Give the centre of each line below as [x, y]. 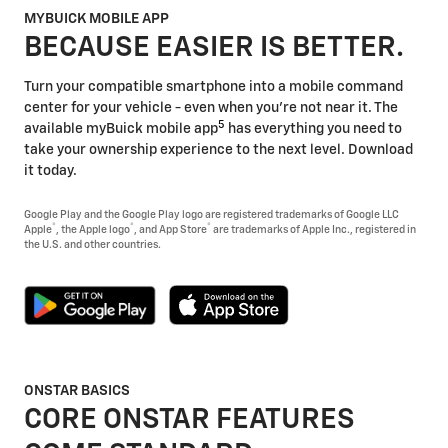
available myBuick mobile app [121, 128]
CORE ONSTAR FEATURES [189, 419]
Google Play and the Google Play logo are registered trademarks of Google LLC [211, 214]
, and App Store [170, 229]
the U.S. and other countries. [92, 244]
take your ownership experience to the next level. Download [218, 149]
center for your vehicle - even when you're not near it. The [211, 107]
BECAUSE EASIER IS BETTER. [214, 48]
